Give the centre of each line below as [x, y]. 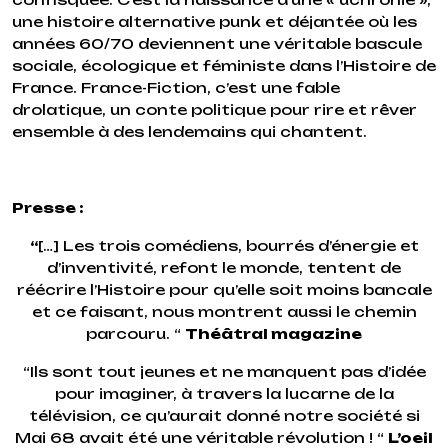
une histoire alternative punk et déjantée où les [214, 21]
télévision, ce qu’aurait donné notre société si [224, 415]
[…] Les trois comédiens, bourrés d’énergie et [228, 245]
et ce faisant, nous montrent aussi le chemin [224, 311]
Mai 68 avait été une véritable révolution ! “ [201, 437]
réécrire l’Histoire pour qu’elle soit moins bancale [224, 289]
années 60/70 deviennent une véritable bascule [217, 43]
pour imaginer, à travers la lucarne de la [224, 393]
